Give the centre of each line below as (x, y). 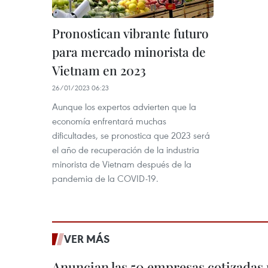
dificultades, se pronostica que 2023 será (131, 135)
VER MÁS (87, 239)
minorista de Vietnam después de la (122, 164)
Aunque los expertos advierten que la (124, 106)
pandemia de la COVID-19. (105, 178)
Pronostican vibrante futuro (130, 33)
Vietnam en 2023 (99, 70)
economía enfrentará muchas (109, 121)
